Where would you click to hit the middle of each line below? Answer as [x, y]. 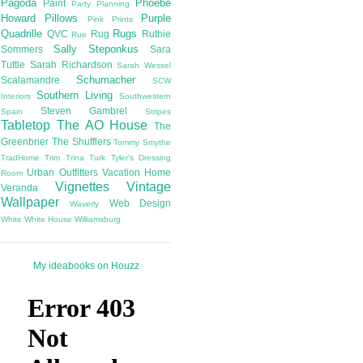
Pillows [62, 19]
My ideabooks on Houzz [86, 266]
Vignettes [82, 187]
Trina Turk [85, 158]
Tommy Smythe [142, 143]
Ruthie [157, 34]
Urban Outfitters [62, 173]
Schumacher [106, 80]
